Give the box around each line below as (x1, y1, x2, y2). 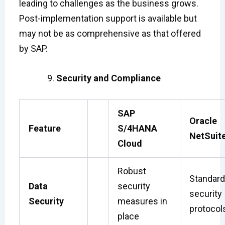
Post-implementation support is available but (19, 13, 197, 24)
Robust (117, 166, 146, 177)
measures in (117, 196, 167, 207)
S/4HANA (117, 123, 157, 134)
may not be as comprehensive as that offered (19, 28, 201, 39)
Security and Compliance (56, 73, 161, 84)
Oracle (189, 116, 217, 127)
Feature (28, 123, 61, 134)
